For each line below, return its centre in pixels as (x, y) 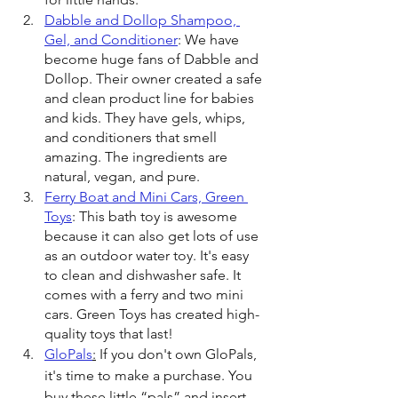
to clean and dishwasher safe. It (144, 275)
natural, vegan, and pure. (122, 176)
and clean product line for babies (151, 98)
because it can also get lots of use (153, 236)
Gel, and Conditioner (111, 40)
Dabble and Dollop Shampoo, (142, 20)
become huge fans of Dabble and (153, 59)
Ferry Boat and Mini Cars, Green (146, 197)
